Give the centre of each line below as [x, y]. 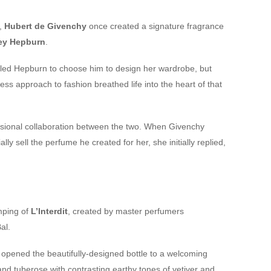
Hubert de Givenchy [45, 26]
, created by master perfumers [126, 211]
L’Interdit [49, 211]
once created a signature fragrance [155, 26]
